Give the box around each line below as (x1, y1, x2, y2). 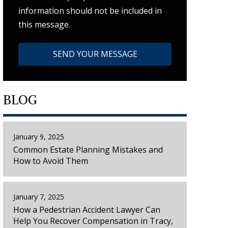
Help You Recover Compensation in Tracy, (13, 215, 174, 227)
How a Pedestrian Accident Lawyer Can (13, 204, 161, 216)
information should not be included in (18, 5, 162, 17)
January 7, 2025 (13, 192, 65, 202)
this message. (18, 19, 71, 31)
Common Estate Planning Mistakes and (13, 144, 163, 156)
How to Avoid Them (13, 155, 89, 167)
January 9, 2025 (13, 132, 65, 142)
